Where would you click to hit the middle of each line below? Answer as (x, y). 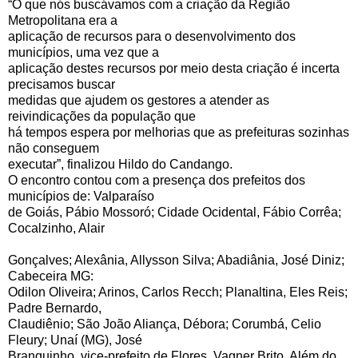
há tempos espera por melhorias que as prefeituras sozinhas (179, 133)
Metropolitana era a (63, 21)
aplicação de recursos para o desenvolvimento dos (152, 37)
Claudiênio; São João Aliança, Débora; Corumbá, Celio (165, 324)
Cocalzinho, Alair (56, 229)
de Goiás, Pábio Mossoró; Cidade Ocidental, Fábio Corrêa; (175, 213)
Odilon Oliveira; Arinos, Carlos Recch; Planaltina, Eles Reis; (178, 292)
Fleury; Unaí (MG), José (75, 340)
